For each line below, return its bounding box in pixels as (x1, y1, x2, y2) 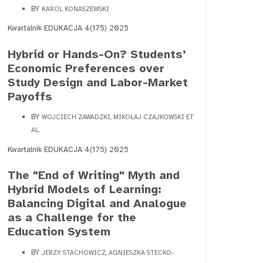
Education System (8, 224, 110, 240)
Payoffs (8, 89, 52, 104)
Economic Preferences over (8, 60, 164, 76)
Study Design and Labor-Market (8, 75, 188, 90)
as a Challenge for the (8, 210, 136, 225)
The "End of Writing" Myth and (8, 168, 180, 183)
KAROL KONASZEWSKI (42, 5, 109, 13)
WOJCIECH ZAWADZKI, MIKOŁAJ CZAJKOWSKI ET (42, 113, 194, 122)
